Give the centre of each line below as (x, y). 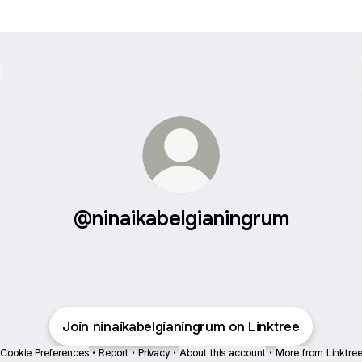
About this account (222, 353)
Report (113, 353)
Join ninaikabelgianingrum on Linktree (181, 326)
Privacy (154, 353)
